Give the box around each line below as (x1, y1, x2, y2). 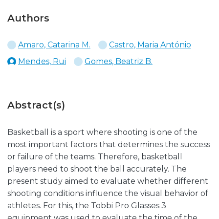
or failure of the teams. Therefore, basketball (7, 152, 182, 161)
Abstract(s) (7, 99, 65, 111)
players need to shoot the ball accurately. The (7, 164, 187, 174)
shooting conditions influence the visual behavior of (7, 189, 208, 198)
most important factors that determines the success (7, 140, 210, 149)
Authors (7, 12, 49, 24)
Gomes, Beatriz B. (85, 57, 153, 66)
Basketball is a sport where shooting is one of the (7, 128, 197, 137)
